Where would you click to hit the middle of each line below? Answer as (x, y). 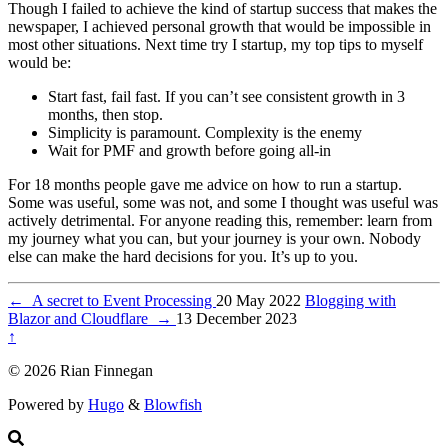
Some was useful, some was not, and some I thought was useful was (223, 203)
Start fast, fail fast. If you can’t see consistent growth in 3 (226, 97)
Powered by (48, 405)
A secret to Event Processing (120, 301)
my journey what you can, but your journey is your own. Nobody (214, 239)
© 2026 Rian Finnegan (80, 371)
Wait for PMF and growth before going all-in (189, 151)
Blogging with (350, 301)
